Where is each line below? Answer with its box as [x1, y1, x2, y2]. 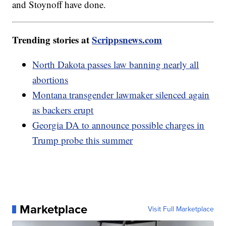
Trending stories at [12, 33, 92, 47]
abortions [32, 73, 69, 86]
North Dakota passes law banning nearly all [32, 58, 199, 71]
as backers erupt [32, 103, 94, 117]
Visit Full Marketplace [147, 204, 214, 215]
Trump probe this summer [32, 134, 133, 147]
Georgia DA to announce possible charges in [32, 119, 205, 132]
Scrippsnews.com [92, 33, 162, 47]
